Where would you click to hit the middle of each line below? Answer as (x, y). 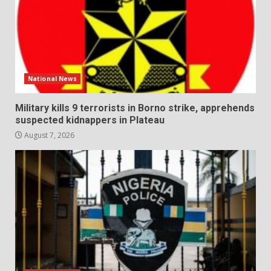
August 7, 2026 (48, 135)
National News (53, 78)
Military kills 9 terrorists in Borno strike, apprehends (135, 108)
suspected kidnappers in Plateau (90, 120)
